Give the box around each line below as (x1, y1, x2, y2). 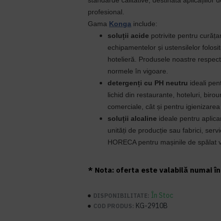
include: (131, 20, 158, 28)
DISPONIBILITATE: (93, 191, 150, 199)
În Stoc (151, 191, 174, 200)
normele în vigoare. (108, 67, 169, 75)
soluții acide (108, 32, 149, 39)
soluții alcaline (108, 114, 157, 122)
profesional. (88, 8, 125, 16)
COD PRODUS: (93, 202, 135, 210)
